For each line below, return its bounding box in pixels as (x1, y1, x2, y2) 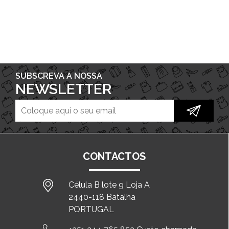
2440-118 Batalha (68, 192, 136, 202)
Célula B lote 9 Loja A (68, 179, 150, 190)
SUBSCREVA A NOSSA (15, 71, 102, 81)
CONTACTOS (83, 150, 146, 163)
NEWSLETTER (15, 80, 111, 98)
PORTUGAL (68, 204, 114, 214)
